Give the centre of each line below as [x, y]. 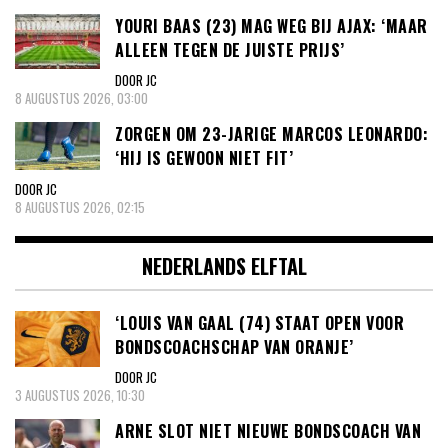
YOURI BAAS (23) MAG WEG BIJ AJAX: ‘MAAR [271, 25]
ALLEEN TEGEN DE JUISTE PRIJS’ [230, 49]
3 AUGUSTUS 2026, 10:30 [80, 395]
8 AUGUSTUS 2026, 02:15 [80, 206]
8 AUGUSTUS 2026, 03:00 [81, 98]
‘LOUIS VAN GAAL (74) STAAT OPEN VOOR [259, 322]
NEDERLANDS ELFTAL [224, 265]
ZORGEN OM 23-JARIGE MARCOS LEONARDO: [271, 134]
